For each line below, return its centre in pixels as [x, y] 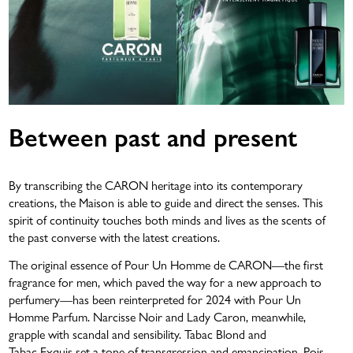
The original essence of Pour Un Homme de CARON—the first [166, 265]
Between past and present [153, 137]
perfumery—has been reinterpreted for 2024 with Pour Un [155, 299]
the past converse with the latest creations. [115, 237]
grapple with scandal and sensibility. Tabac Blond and [138, 334]
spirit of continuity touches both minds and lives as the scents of [167, 220]
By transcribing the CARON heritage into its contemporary [156, 185]
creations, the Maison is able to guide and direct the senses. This [166, 203]
